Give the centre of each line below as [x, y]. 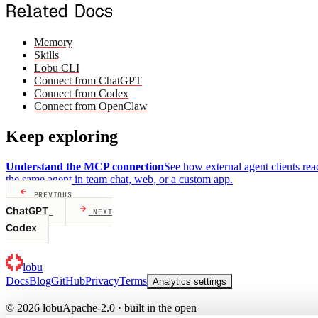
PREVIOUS [53, 194]
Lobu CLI [57, 68]
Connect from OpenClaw [91, 106]
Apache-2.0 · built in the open [130, 307]
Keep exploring [62, 136]
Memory [53, 43]
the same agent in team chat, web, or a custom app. [119, 179]
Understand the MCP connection [85, 166]
